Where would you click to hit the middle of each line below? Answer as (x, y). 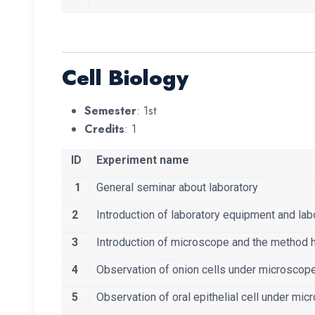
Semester (110, 111)
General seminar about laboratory (174, 188)
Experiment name (140, 160)
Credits (104, 129)
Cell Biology (125, 78)
